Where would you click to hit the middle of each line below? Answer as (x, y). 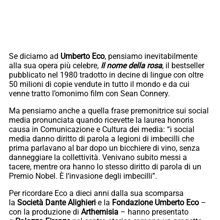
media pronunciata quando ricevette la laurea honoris (101, 120)
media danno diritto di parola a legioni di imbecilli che (101, 138)
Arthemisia (100, 212)
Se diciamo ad (35, 56)
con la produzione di (45, 212)
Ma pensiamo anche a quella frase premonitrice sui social (109, 110)
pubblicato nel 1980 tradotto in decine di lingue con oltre (106, 75)
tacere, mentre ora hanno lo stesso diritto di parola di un (105, 166)
